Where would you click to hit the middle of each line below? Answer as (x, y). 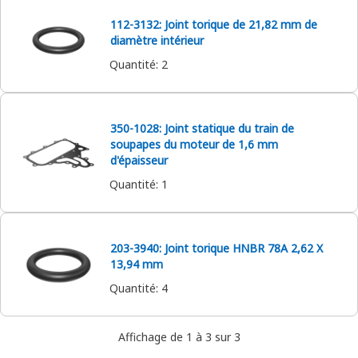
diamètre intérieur (157, 40)
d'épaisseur (139, 160)
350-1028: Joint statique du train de (202, 128)
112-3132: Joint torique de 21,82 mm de (214, 24)
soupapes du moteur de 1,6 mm (194, 144)
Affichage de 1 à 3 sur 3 (179, 337)
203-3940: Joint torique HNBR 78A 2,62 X (217, 248)
